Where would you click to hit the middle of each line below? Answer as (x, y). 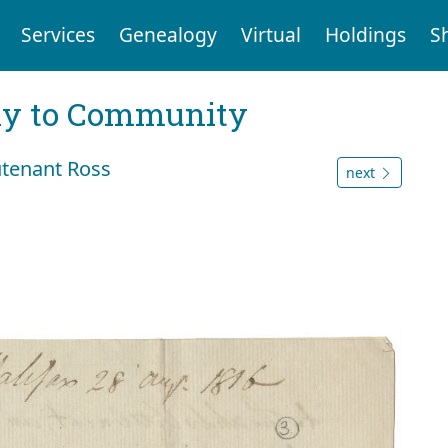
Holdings (365, 35)
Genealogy (167, 35)
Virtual (270, 35)
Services (57, 35)
